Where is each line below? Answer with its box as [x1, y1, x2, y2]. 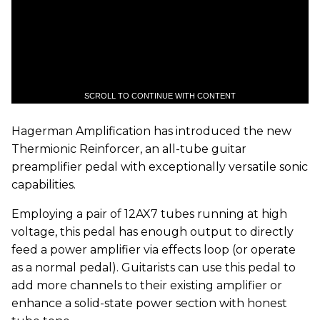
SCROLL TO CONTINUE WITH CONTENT [84, 91, 236, 100]
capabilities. [11, 177, 76, 191]
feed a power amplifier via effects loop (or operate [11, 242, 296, 256]
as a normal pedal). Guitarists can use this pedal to [11, 260, 296, 274]
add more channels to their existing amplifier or [11, 278, 282, 292]
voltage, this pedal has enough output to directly [11, 224, 294, 239]
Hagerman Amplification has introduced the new [11, 124, 291, 138]
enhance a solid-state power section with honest [11, 296, 287, 310]
